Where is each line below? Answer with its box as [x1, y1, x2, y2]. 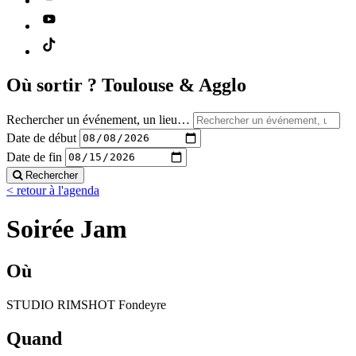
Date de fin [6, 149, 62, 164]
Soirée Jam [6, 214, 127, 243]
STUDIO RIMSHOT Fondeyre [6, 298, 166, 312]
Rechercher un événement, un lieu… [6, 112, 190, 126]
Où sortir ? [6, 74, 102, 95]
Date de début [6, 130, 76, 145]
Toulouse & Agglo [102, 74, 246, 95]
